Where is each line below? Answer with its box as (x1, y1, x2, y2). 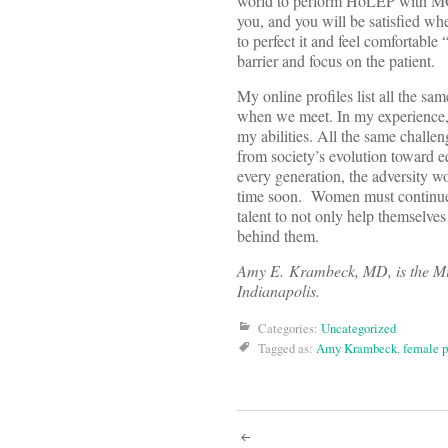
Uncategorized (321, 319, 396, 338)
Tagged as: (258, 339, 316, 358)
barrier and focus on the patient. (237, 50, 435, 72)
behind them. (237, 225, 319, 247)
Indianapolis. (237, 280, 320, 302)
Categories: (258, 319, 321, 338)
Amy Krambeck (316, 339, 397, 358)
